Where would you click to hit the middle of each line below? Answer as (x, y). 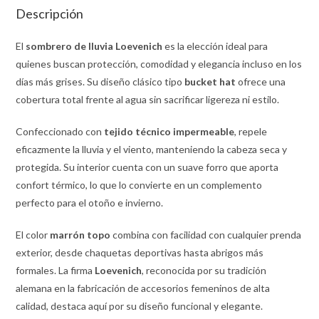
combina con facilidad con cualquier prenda (206, 234)
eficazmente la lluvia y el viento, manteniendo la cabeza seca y (152, 149)
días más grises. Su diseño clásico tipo (100, 81)
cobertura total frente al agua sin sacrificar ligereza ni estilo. (148, 99)
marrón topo (80, 234)
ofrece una (261, 81)
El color (33, 234)
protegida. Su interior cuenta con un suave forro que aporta (147, 167)
